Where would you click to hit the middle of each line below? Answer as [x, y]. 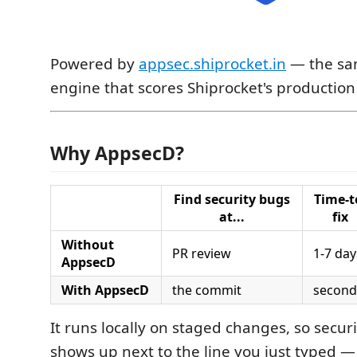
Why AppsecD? [117, 153]
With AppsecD [105, 290]
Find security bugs [232, 199]
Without [88, 244]
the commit [207, 290]
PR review [202, 253]
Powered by [94, 64]
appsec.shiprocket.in [212, 64]
